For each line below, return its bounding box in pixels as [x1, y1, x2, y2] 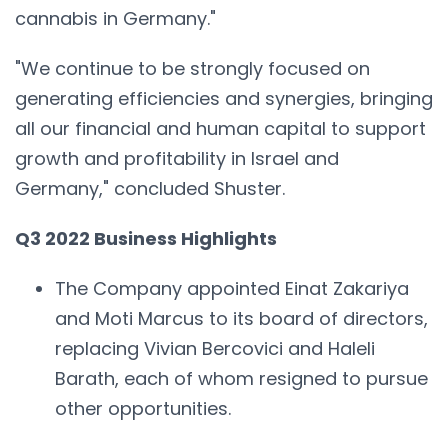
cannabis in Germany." [15, 5, 221, 31]
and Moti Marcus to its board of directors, [55, 305, 428, 331]
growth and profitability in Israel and [15, 145, 339, 171]
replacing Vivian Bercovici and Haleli [55, 335, 375, 361]
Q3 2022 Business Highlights [15, 225, 277, 251]
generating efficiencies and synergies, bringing [15, 85, 433, 111]
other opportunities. [55, 395, 231, 421]
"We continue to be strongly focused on [15, 55, 370, 81]
